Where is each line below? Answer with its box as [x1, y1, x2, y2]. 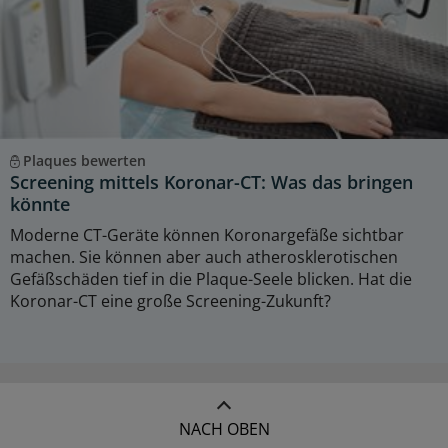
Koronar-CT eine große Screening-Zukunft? [10, 289, 331, 312]
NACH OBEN [178, 417, 270, 440]
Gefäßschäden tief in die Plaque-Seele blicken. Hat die [10, 267, 412, 290]
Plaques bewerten [22, 150, 146, 170]
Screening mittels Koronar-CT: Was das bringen [10, 169, 413, 194]
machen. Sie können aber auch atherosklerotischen [10, 245, 398, 268]
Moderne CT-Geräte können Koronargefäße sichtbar [10, 223, 404, 246]
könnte [10, 191, 70, 216]
